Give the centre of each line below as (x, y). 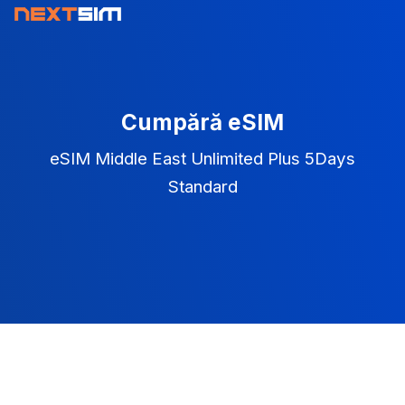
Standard (202, 187)
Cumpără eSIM (202, 122)
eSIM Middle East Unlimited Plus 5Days (202, 159)
